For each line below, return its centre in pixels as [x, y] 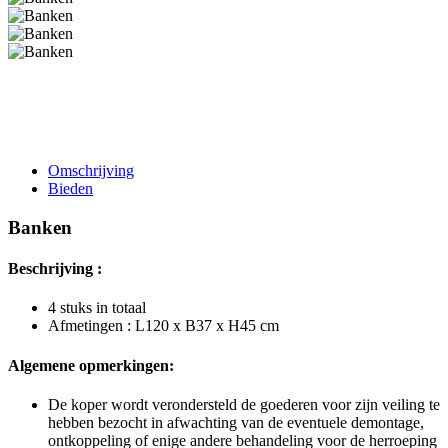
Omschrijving [91, 170]
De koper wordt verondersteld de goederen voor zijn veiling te [244, 404]
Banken [40, 227]
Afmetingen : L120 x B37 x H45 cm [163, 326]
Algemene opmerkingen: [91, 365]
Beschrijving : [55, 268]
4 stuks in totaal [97, 308]
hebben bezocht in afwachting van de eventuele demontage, [236, 422]
